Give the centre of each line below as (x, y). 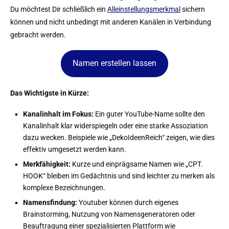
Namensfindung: (51, 202)
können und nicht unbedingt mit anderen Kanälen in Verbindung (111, 22)
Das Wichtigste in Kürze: (50, 93)
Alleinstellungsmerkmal (144, 9)
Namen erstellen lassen (114, 63)
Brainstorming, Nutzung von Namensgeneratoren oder (109, 214)
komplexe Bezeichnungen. (64, 187)
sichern (193, 9)
